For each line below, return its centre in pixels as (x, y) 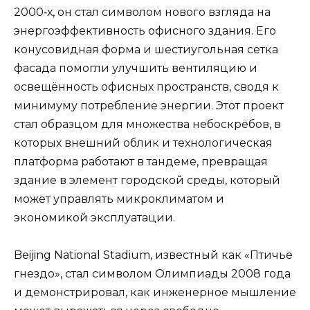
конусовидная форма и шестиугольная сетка (146, 49)
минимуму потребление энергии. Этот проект (149, 105)
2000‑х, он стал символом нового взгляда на (142, 12)
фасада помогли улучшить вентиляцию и (136, 68)
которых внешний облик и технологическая (143, 143)
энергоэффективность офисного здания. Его (145, 30)
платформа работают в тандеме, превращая (141, 161)
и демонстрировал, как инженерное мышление (155, 292)
